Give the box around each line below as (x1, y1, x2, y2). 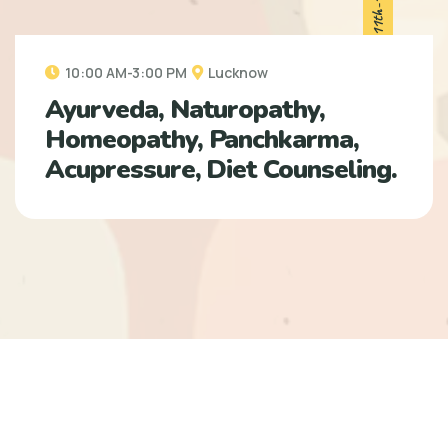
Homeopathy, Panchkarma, (45, 121, 360, 157)
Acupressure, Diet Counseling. (45, 151, 397, 187)
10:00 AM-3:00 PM (65, 62, 187, 82)
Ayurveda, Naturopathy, (45, 91, 326, 127)
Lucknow (208, 62, 268, 82)
